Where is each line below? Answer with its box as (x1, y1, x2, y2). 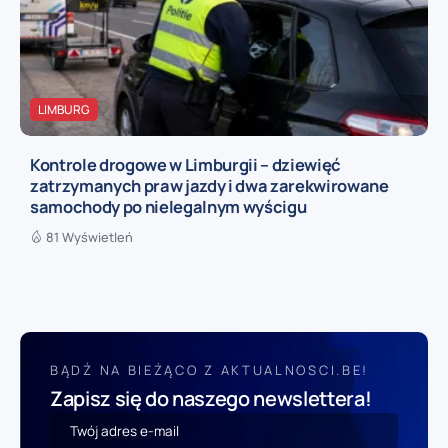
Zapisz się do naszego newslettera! (50, 384, 372, 412)
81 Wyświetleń (46, 227, 133, 246)
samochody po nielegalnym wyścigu (30, 194, 307, 218)
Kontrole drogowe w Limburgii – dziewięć (30, 152, 342, 176)
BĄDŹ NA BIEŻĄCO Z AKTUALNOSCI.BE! (50, 360, 370, 379)
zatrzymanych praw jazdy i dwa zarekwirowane (30, 173, 389, 197)
